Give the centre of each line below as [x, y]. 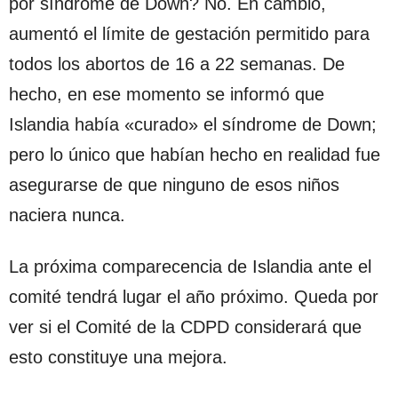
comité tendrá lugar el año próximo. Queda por [194, 296]
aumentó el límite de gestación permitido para [189, 33]
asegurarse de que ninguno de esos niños [174, 184]
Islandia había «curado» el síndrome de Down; [193, 124]
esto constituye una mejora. [118, 357]
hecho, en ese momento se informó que [167, 94]
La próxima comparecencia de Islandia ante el [190, 266]
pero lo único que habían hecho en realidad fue [195, 154]
